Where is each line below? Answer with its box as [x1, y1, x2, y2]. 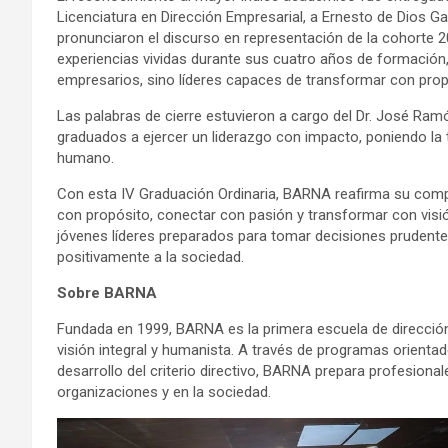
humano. [57, 149, 114, 168]
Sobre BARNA [57, 284, 157, 303]
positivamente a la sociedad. [57, 248, 244, 267]
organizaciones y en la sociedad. [57, 383, 271, 402]
